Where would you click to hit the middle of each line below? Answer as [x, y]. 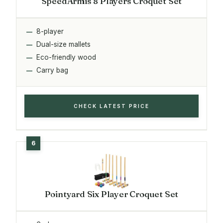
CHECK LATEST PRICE [111, 106]
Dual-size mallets [63, 44]
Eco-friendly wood [66, 57]
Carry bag [52, 70]
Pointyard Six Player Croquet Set [111, 194]
